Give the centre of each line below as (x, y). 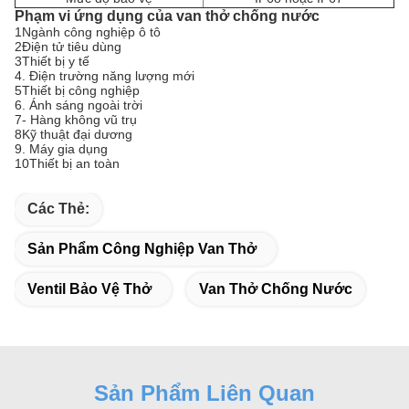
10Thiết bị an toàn (67, 163)
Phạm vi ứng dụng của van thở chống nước (167, 16)
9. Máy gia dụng (61, 149)
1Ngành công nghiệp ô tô (88, 32)
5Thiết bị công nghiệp (77, 90)
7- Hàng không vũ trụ (76, 120)
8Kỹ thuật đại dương (73, 134)
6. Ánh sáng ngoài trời (79, 105)
